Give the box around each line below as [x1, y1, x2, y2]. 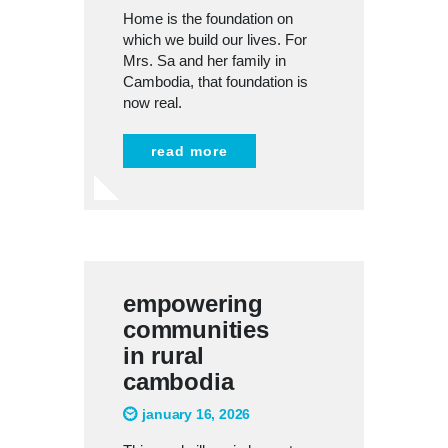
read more [151, 142, 228, 159]
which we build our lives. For [123, 30, 307, 48]
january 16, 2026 [142, 405, 251, 422]
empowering [123, 289, 264, 317]
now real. [123, 93, 182, 111]
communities [123, 315, 269, 343]
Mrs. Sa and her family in [123, 51, 286, 69]
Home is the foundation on [123, 9, 293, 27]
